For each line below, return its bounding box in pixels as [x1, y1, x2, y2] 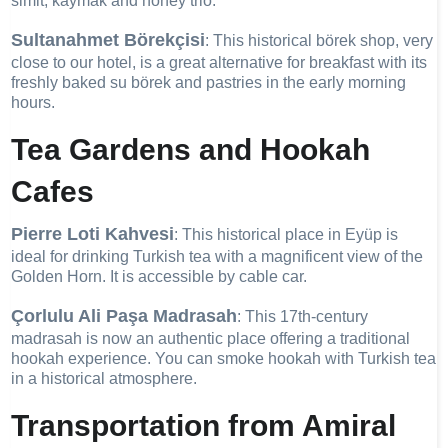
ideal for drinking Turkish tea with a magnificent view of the [11, 248, 424, 265]
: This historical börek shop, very [205, 32, 434, 49]
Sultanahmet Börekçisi [11, 30, 206, 50]
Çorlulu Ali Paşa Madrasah [11, 306, 238, 326]
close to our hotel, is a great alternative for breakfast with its [11, 54, 428, 71]
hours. [11, 94, 56, 111]
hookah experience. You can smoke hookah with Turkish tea [11, 350, 437, 367]
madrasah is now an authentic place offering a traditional [11, 330, 411, 347]
